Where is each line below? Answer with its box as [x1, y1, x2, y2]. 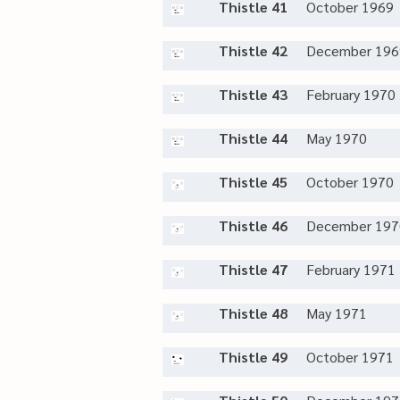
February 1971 [306, 260, 396, 279]
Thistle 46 [219, 216, 287, 235]
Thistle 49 [219, 347, 287, 366]
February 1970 [306, 85, 396, 104]
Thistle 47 [219, 260, 287, 279]
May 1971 [306, 304, 367, 322]
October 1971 [306, 347, 394, 366]
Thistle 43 [219, 85, 287, 104]
